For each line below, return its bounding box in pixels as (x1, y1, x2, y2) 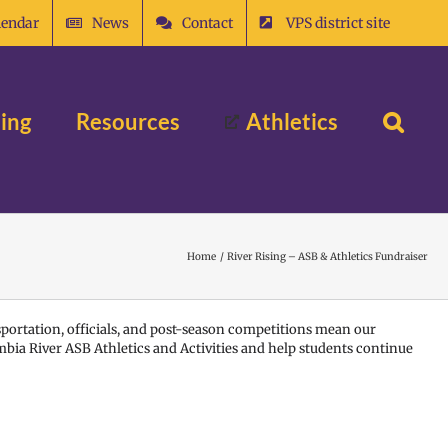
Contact (182, 13, 233, 32)
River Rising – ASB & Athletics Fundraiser (227, 250, 428, 263)
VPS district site (286, 13, 390, 32)
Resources (76, 108, 180, 135)
